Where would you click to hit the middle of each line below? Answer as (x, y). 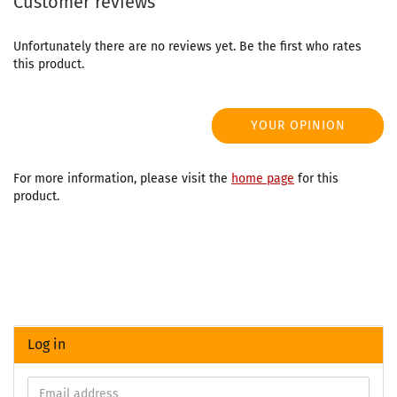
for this (316, 179)
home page (263, 179)
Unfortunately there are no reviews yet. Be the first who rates (187, 47)
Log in (47, 344)
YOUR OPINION (298, 125)
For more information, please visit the (122, 179)
